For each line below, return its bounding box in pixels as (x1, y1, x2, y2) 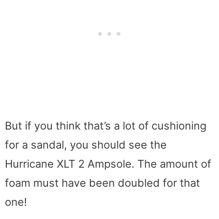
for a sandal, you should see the (5, 138, 167, 151)
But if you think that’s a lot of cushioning (5, 119, 206, 132)
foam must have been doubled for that (5, 176, 200, 189)
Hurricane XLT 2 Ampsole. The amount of (5, 157, 211, 170)
